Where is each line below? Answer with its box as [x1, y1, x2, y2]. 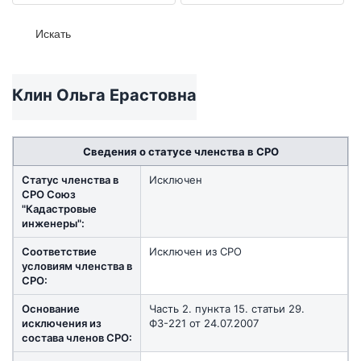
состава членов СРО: [22, 330, 132, 344]
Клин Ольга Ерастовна [12, 85, 197, 105]
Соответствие [22, 244, 97, 258]
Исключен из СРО [149, 244, 242, 258]
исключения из [22, 316, 102, 330]
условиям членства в [22, 259, 132, 272]
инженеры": [22, 216, 85, 230]
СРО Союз [22, 187, 76, 201]
